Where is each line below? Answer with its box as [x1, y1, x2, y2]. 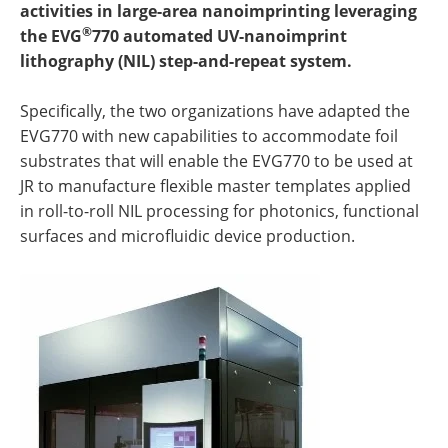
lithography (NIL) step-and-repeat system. [20, 50, 352, 72]
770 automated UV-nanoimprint [92, 25, 347, 47]
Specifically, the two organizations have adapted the [20, 100, 410, 122]
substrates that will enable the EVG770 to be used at [20, 150, 413, 172]
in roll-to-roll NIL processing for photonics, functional [20, 200, 419, 222]
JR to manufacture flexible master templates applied [20, 175, 411, 197]
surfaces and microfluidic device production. [20, 225, 355, 247]
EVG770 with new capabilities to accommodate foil [20, 125, 398, 147]
